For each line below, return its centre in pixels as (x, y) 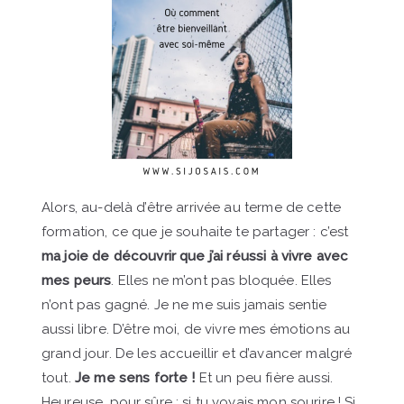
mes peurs (77, 281)
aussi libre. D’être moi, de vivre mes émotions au (196, 330)
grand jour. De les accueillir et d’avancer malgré (197, 354)
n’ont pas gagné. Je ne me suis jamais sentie (184, 305)
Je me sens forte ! (135, 378)
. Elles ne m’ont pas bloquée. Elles (221, 281)
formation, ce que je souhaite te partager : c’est (195, 232)
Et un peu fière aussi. (264, 378)
